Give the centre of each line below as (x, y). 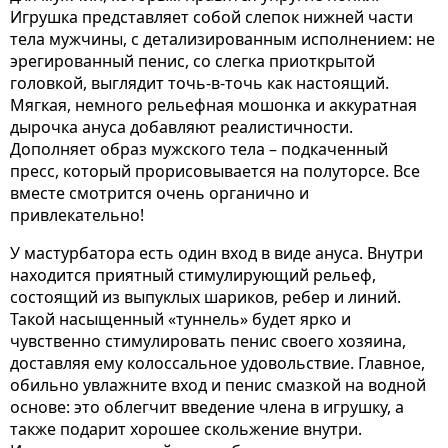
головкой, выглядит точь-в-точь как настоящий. (199, 83)
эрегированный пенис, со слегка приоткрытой (192, 61)
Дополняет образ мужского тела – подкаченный (199, 149)
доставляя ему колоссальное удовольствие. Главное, (217, 363)
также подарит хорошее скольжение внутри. (186, 429)
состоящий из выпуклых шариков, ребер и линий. (205, 297)
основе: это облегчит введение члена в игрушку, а (207, 407)
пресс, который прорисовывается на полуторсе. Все (215, 171)
